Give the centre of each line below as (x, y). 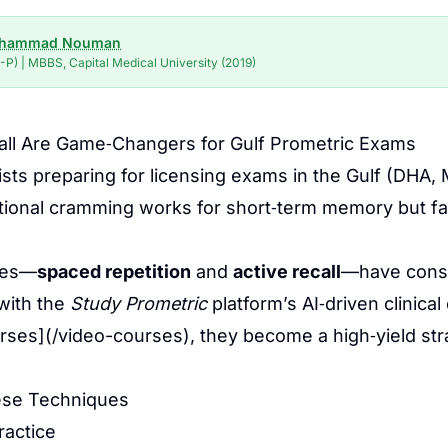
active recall (287, 271)
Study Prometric (138, 303)
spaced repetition (114, 271)
